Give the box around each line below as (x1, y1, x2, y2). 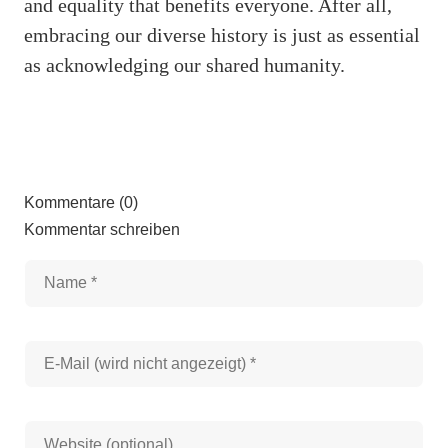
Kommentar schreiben (24, 220, 180, 238)
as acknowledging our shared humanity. (24, 53, 345, 76)
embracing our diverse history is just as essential (24, 23, 420, 46)
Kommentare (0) (24, 193, 138, 211)
